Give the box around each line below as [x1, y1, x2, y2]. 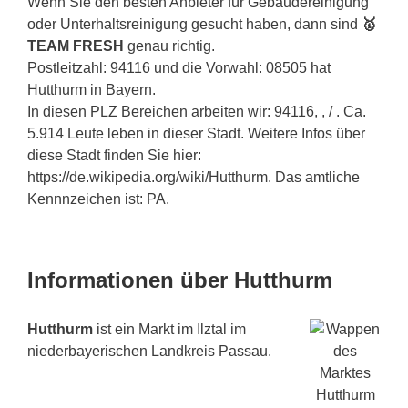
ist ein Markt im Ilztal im [93, 321, 246, 337]
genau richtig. [124, 37, 215, 54]
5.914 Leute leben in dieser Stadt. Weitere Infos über [27, 125, 365, 141]
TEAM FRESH [27, 37, 124, 54]
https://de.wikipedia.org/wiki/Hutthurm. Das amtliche [27, 168, 360, 185]
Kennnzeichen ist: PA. [27, 190, 169, 207]
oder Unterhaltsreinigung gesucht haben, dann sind [27, 15, 362, 32]
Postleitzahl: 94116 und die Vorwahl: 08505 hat [27, 59, 331, 76]
